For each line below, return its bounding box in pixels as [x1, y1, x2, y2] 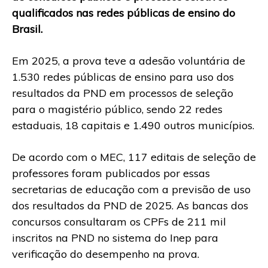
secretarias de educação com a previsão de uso [12, 182, 251, 197]
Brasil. [12, 22, 42, 36]
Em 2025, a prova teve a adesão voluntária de [12, 54, 245, 68]
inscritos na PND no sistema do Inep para [12, 231, 218, 245]
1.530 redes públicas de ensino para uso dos [12, 70, 234, 84]
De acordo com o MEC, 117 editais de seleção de [12, 150, 256, 165]
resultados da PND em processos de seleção [12, 86, 233, 100]
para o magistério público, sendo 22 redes [12, 102, 223, 117]
